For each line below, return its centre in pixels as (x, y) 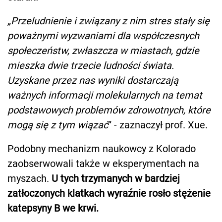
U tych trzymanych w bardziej (116, 178)
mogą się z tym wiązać (58, 125)
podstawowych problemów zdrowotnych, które (109, 110)
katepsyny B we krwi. (53, 208)
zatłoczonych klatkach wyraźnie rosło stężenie (109, 193)
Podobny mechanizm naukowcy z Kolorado (102, 148)
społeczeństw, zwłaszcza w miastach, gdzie (103, 50)
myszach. (29, 178)
